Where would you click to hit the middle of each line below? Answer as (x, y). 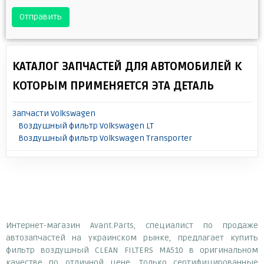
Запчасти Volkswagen (54, 113)
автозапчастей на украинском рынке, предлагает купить (132, 237)
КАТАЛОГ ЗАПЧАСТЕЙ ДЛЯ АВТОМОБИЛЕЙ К (127, 66)
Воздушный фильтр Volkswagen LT (86, 126)
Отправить (41, 16)
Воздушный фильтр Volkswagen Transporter (105, 138)
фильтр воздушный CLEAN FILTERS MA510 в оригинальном (132, 250)
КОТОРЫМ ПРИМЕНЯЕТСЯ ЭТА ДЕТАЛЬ (113, 86)
